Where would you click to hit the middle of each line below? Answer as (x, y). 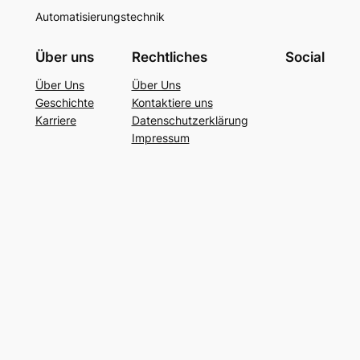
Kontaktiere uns (172, 102)
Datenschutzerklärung (190, 120)
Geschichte (64, 102)
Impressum (160, 137)
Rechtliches (169, 57)
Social (305, 57)
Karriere (55, 120)
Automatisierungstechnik (100, 17)
